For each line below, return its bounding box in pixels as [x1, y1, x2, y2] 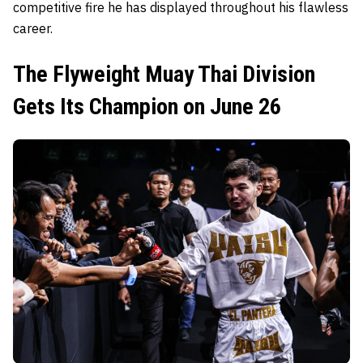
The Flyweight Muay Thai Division [13, 60, 315, 88]
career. [13, 19, 53, 36]
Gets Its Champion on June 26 [13, 92, 281, 120]
